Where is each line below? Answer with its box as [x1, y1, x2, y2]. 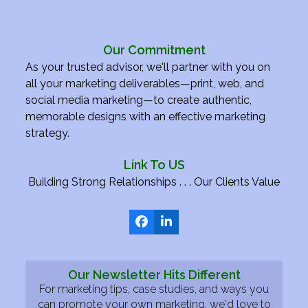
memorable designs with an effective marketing [25, 109, 266, 123]
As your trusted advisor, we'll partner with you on [25, 60, 271, 74]
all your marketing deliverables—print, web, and [25, 76, 265, 90]
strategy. [25, 126, 70, 140]
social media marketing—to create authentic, [25, 93, 252, 107]
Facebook [140, 219, 198, 234]
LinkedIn [165, 219, 214, 234]
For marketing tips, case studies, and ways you [39, 282, 269, 296]
